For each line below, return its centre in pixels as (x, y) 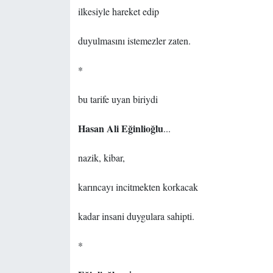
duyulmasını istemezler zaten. (134, 41)
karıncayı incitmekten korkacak (138, 187)
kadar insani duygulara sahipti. (136, 216)
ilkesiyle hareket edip (118, 12)
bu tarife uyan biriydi (118, 99)
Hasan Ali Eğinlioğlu (120, 129)
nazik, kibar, (101, 158)
